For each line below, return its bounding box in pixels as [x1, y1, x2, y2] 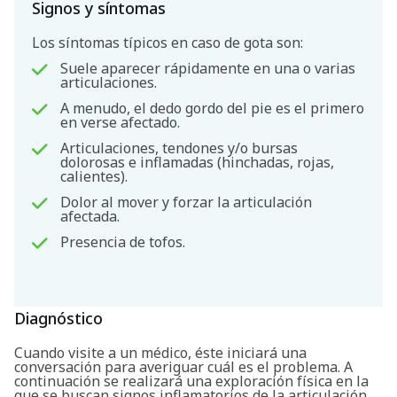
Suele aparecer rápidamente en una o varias [60, 58, 356, 79]
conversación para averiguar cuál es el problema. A [14, 357, 353, 378]
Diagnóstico [14, 307, 103, 330]
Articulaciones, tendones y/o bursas [60, 138, 299, 159]
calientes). [60, 167, 128, 187]
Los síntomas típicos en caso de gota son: [32, 33, 303, 53]
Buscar [35, 243, 82, 263]
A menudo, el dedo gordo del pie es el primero [60, 98, 365, 119]
